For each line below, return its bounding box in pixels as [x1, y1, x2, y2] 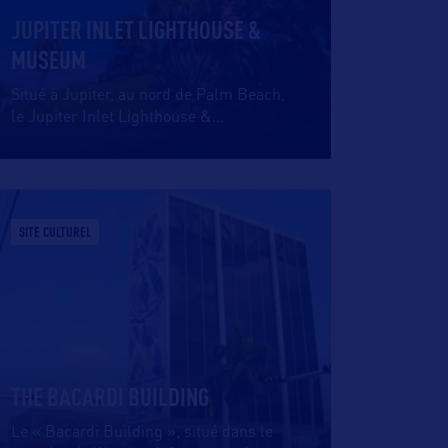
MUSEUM [11, 45, 86, 74]
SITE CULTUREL [19, 224, 91, 240]
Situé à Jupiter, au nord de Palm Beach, [11, 88, 285, 104]
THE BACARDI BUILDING [11, 382, 209, 411]
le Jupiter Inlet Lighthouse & [11, 110, 212, 126]
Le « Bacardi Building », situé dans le [11, 425, 273, 441]
